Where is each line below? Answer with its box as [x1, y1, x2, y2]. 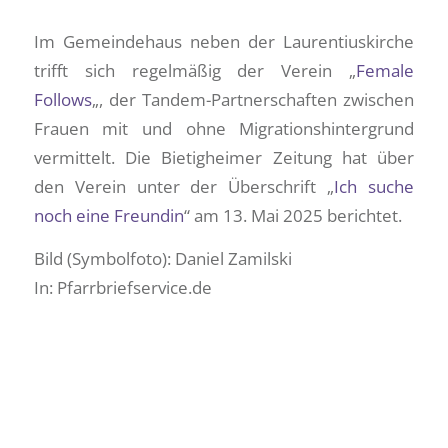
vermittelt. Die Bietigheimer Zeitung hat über [33, 145, 415, 169]
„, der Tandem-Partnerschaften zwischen [91, 87, 415, 111]
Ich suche [334, 174, 415, 198]
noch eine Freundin [33, 203, 184, 227]
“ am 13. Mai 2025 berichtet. [183, 203, 402, 227]
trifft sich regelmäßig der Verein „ [33, 58, 357, 82]
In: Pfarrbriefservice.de [33, 276, 212, 300]
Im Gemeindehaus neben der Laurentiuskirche [33, 29, 415, 53]
